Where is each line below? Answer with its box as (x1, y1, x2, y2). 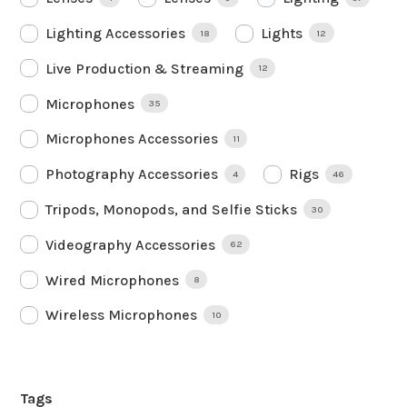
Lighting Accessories (45, 25, 186, 43)
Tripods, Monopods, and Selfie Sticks (45, 201, 298, 219)
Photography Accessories (45, 165, 219, 184)
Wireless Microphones (45, 306, 198, 324)
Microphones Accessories (45, 130, 219, 148)
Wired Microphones (45, 271, 180, 289)
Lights (261, 25, 303, 43)
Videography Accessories (45, 235, 216, 253)
